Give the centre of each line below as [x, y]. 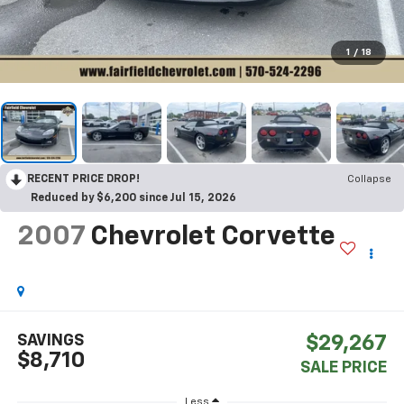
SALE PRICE [344, 368]
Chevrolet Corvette [212, 237]
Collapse [369, 179]
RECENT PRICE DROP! [83, 179]
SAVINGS [50, 341]
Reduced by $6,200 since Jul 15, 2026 [133, 198]
